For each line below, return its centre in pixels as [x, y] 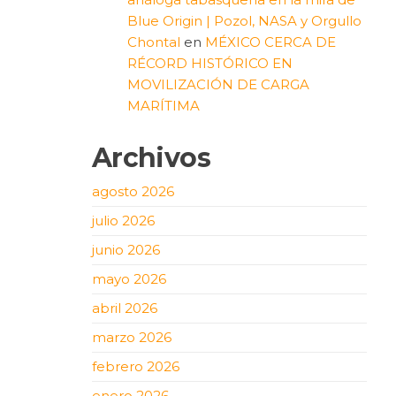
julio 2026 [123, 220]
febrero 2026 [135, 366]
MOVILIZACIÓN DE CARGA [218, 84]
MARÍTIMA [163, 105]
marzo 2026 [131, 337]
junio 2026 [126, 249]
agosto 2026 [133, 191]
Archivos [151, 157]
